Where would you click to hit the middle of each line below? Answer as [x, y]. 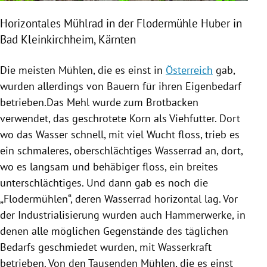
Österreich [189, 70]
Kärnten [117, 40]
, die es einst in [129, 70]
